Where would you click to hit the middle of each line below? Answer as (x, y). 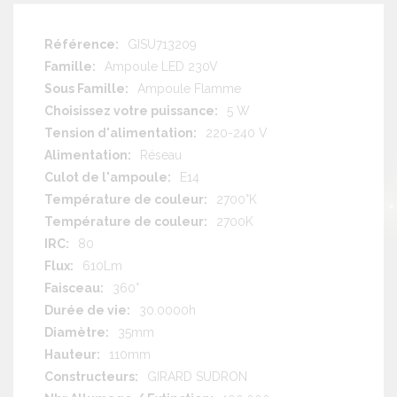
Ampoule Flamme (189, 88)
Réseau (161, 155)
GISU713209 (162, 44)
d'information (81, 61)
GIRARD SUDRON (197, 376)
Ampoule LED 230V (161, 66)
